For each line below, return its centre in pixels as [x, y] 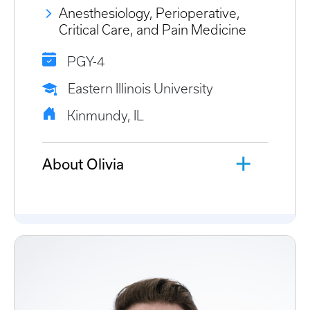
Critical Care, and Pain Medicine [153, 30]
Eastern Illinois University [140, 89]
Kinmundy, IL [106, 116]
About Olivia [83, 164]
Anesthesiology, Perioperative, [149, 13]
